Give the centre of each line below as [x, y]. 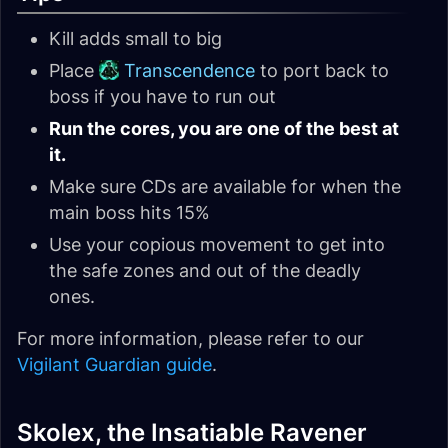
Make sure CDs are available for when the [225, 186]
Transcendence [189, 70]
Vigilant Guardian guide [114, 364]
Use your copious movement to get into [217, 244]
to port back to [322, 70]
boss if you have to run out [162, 96]
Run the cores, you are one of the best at [224, 128]
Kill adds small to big [135, 38]
